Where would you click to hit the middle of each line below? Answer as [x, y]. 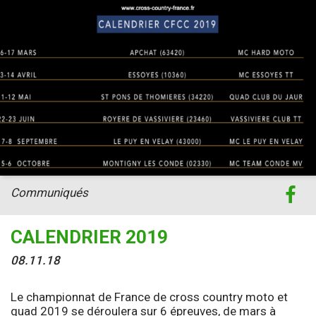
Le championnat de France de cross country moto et [149, 297]
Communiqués [49, 192]
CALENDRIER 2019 [89, 237]
